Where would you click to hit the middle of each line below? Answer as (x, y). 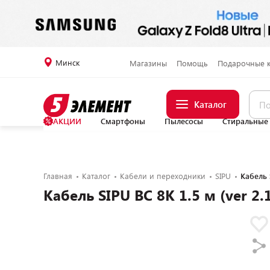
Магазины (148, 63)
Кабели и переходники (163, 176)
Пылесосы (184, 121)
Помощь (192, 63)
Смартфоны (123, 121)
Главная (58, 176)
